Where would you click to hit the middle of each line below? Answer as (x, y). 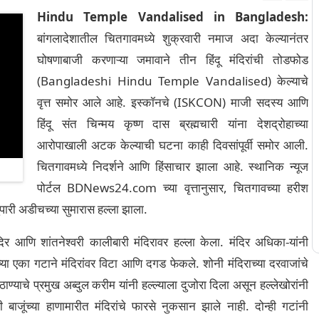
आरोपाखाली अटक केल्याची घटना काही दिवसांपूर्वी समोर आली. (173, 145)
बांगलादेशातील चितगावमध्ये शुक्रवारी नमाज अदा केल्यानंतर (173, 38)
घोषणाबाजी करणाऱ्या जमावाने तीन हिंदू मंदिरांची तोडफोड (173, 59)
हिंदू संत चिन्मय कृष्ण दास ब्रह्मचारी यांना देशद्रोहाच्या (173, 124)
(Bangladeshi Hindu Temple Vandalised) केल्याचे (173, 81)
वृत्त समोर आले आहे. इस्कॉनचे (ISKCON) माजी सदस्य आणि (173, 102)
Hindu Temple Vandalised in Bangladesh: (173, 17)
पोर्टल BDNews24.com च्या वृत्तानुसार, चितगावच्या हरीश (173, 188)
